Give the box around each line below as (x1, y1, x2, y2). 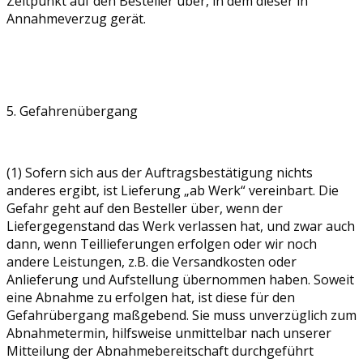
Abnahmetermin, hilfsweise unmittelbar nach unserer (6, 323, 331, 342)
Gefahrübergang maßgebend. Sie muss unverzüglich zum (6, 305, 357, 324)
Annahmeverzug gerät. (6, 9, 146, 28)
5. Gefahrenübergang (6, 101, 138, 120)
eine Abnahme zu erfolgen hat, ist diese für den (6, 288, 295, 306)
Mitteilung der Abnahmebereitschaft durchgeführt (6, 341, 314, 360)
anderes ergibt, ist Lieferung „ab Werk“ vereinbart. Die (6, 181, 339, 199)
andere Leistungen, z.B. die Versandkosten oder (6, 252, 297, 271)
